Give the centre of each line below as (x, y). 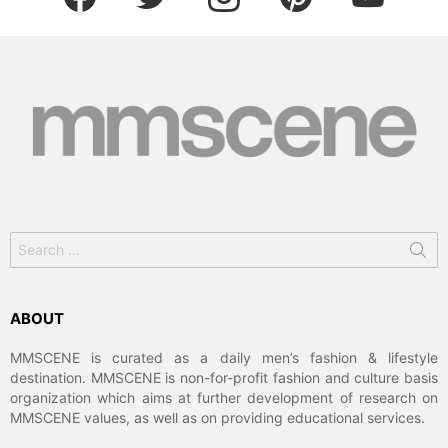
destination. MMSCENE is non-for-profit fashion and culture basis (224, 377)
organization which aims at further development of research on (224, 397)
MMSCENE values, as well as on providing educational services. (217, 417)
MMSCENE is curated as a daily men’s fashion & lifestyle (224, 357)
